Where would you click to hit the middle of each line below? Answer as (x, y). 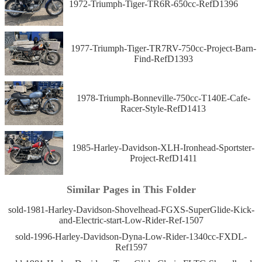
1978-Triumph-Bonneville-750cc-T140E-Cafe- (163, 98)
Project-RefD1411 (163, 158)
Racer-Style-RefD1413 (163, 108)
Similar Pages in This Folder (131, 190)
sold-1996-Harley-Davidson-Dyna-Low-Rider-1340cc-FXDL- (131, 237)
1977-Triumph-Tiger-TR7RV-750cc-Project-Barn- (163, 48)
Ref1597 (131, 247)
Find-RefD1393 (163, 58)
